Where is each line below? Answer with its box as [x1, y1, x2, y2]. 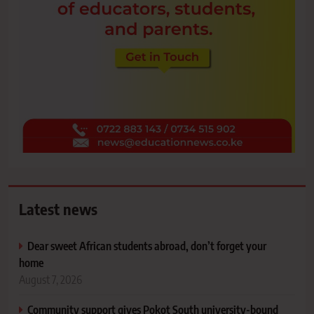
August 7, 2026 [19, 271, 82, 287]
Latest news [19, 198, 97, 219]
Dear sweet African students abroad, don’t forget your [27, 238, 266, 253]
